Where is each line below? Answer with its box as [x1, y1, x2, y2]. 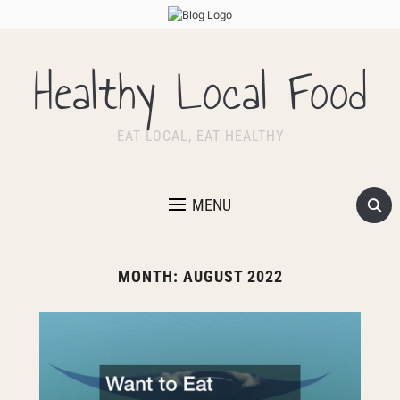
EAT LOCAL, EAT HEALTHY [116, 128, 284, 146]
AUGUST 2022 [182, 267, 283, 287]
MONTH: [117, 267, 183, 287]
